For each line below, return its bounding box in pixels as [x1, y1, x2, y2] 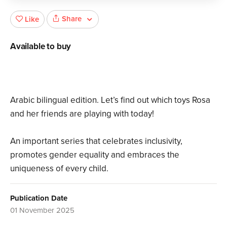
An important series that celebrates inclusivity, [10, 135, 182, 146]
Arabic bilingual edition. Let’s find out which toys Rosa [10, 94, 210, 105]
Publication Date [10, 193, 67, 203]
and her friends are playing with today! [10, 108, 154, 119]
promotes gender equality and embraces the [10, 149, 179, 160]
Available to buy [10, 41, 71, 52]
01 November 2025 [10, 205, 74, 215]
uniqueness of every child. [10, 163, 108, 174]
